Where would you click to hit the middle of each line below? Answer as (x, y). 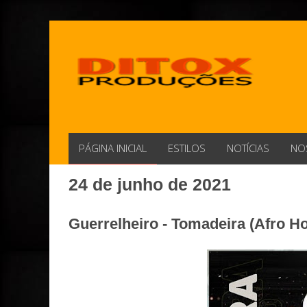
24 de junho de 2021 (150, 184)
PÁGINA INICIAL (113, 148)
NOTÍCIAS (248, 148)
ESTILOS (187, 148)
